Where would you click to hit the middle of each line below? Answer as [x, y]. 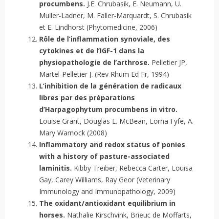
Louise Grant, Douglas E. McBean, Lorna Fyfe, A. [116, 121]
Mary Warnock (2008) [73, 133]
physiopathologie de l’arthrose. [94, 63]
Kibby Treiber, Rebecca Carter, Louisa [132, 168]
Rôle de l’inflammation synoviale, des [105, 39]
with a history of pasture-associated [104, 156]
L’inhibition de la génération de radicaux [110, 86]
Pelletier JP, [168, 63]
